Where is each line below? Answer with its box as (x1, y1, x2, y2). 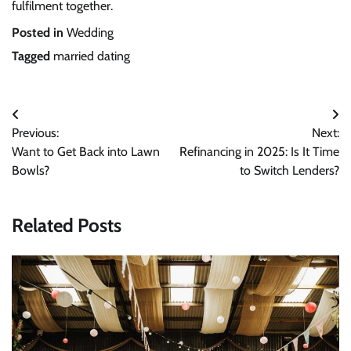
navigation (11, 135, 96, 158)
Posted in (12, 25, 67, 41)
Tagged (12, 49, 53, 64)
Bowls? (12, 163, 49, 179)
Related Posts (12, 214, 121, 237)
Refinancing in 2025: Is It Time (179, 144, 339, 160)
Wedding (67, 25, 114, 41)
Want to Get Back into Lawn (12, 144, 160, 160)
